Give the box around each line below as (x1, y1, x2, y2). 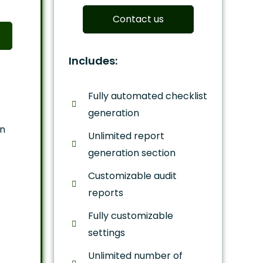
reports (87, 186, 123, 200)
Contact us (112, 12, 164, 26)
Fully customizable (87, 208, 173, 222)
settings (87, 225, 125, 240)
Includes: (69, 53, 117, 68)
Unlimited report (87, 129, 164, 143)
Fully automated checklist (87, 89, 207, 103)
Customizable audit (87, 168, 177, 183)
